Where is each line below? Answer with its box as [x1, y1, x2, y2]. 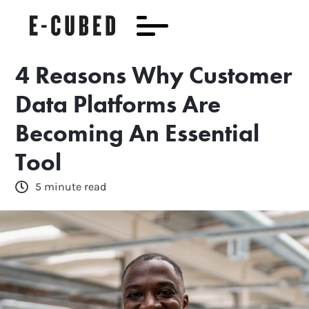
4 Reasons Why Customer [15, 59, 292, 91]
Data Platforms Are [15, 88, 221, 120]
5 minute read [35, 179, 107, 193]
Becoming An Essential [15, 117, 260, 149]
